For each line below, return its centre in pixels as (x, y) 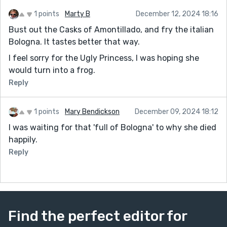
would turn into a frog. (52, 70)
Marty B (78, 14)
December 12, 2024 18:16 (177, 14)
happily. (23, 139)
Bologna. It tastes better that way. (74, 42)
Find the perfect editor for (98, 216)
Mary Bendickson (92, 111)
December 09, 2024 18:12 (177, 111)
